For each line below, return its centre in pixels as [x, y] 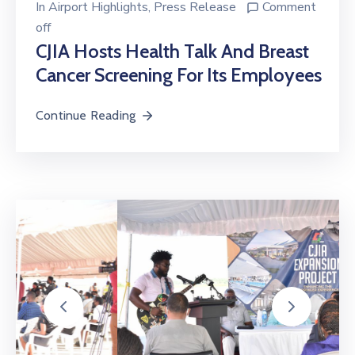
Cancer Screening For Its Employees [179, 67]
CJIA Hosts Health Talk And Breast [172, 43]
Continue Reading [86, 107]
